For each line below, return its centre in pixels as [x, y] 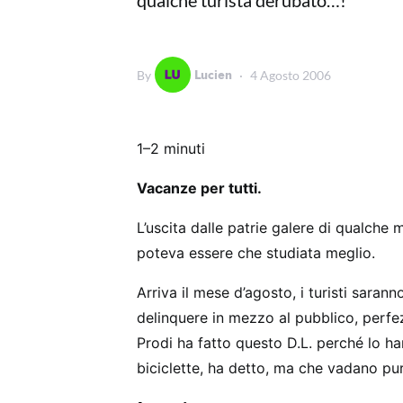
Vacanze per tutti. [199, 188]
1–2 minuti [171, 148]
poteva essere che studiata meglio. [256, 253]
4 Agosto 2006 [291, 75]
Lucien [213, 74]
